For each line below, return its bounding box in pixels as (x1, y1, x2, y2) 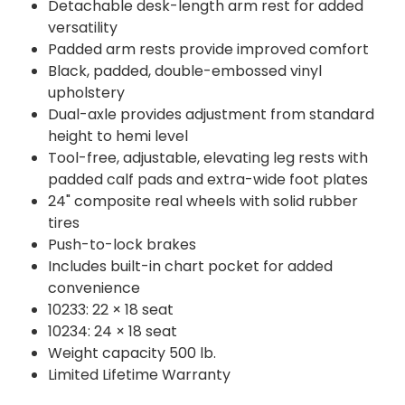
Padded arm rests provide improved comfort (48, 38, 370, 60)
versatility (48, 16, 118, 38)
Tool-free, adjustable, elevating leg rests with (48, 146, 369, 168)
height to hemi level (48, 125, 189, 146)
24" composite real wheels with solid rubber (48, 190, 359, 212)
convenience (48, 277, 141, 298)
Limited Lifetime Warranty (48, 363, 231, 385)
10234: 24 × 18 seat (48, 320, 178, 342)
